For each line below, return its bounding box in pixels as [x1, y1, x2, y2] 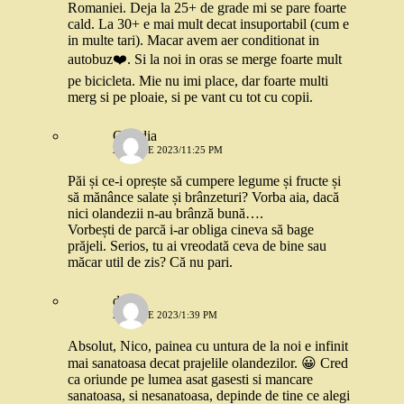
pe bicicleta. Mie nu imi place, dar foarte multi [68, 73, 328, 89]
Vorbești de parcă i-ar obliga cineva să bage [68, 222, 314, 238]
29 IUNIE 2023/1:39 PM [113, 309, 217, 321]
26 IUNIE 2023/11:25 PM [113, 144, 223, 156]
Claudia [113, 128, 157, 144]
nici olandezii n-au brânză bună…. [68, 206, 263, 222]
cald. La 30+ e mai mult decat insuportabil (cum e [68, 16, 349, 32]
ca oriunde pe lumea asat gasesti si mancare [68, 372, 313, 388]
